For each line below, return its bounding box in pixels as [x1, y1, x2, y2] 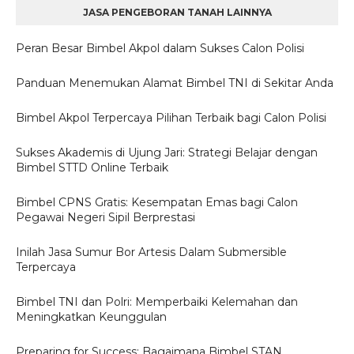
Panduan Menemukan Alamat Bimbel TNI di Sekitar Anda [16, 76, 333, 90]
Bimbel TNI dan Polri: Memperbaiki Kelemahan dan [16, 295, 298, 309]
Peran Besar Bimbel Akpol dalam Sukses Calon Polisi [16, 41, 304, 55]
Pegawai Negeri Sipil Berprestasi [16, 210, 195, 224]
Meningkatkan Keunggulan [16, 310, 167, 324]
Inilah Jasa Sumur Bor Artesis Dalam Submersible [16, 245, 287, 259]
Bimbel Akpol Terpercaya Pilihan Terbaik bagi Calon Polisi [16, 111, 326, 125]
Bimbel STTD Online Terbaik [16, 160, 168, 175]
